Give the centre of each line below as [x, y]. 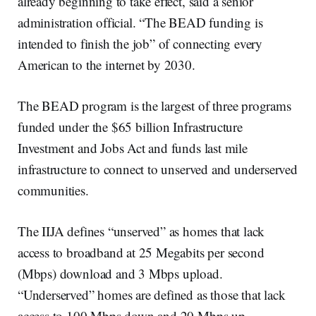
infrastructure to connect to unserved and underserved [158, 169]
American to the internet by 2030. [107, 65]
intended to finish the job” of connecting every [140, 44]
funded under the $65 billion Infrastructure [130, 127]
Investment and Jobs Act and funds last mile [133, 148]
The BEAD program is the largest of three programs [154, 106]
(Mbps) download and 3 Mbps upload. [120, 274]
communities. [53, 190]
